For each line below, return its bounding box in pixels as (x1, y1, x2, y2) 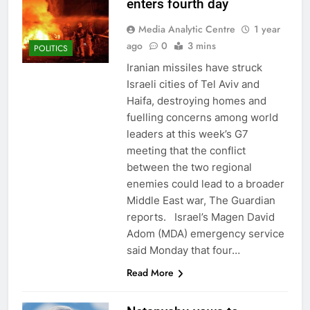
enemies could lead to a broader (126, 176, 284, 190)
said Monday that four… (126, 243, 240, 257)
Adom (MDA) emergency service (126, 226, 284, 240)
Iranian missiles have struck (126, 60, 262, 74)
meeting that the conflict (126, 143, 246, 157)
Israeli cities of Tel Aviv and (126, 77, 259, 91)
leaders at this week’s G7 (126, 127, 248, 140)
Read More (126, 265, 174, 280)
